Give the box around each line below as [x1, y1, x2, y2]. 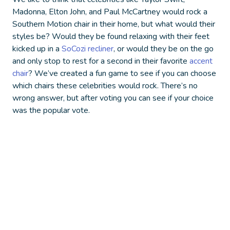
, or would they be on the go [113, 43, 214, 55]
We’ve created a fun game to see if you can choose [34, 68, 216, 80]
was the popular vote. [12, 105, 90, 117]
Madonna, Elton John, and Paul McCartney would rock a [12, 6, 207, 18]
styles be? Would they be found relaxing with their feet [12, 31, 209, 43]
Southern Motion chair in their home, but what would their [12, 18, 215, 30]
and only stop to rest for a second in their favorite [12, 55, 189, 67]
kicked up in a [12, 43, 62, 55]
